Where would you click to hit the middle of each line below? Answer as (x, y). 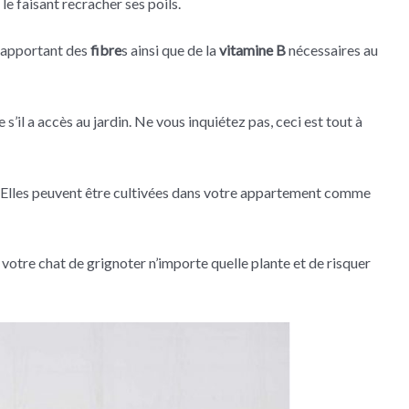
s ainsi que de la (170, 50)
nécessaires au (332, 50)
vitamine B (252, 50)
